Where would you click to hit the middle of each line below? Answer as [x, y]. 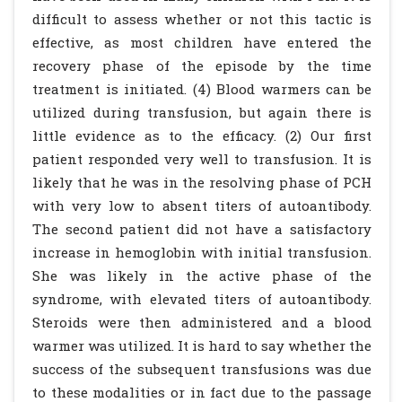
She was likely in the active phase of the [202, 275]
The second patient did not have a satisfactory [202, 229]
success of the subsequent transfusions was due [202, 369]
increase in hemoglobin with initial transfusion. [202, 252]
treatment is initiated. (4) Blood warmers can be [202, 89]
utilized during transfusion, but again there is [202, 112]
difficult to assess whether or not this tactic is [202, 19]
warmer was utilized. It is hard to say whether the [202, 345]
